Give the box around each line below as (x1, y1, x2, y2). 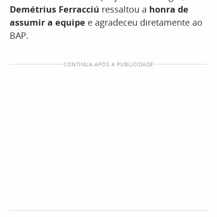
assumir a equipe (10, 16, 85, 28)
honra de (149, 3, 188, 15)
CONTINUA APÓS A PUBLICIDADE (63, 61, 154, 68)
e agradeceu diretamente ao (85, 16, 202, 28)
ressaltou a (99, 3, 149, 15)
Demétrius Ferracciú (10, 3, 99, 15)
